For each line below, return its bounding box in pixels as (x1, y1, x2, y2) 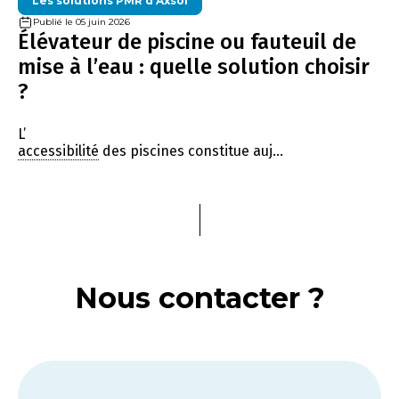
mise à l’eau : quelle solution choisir (18, 53, 370, 79)
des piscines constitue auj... (99, 142, 283, 159)
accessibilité (18, 142, 99, 159)
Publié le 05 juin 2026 (33, 16, 130, 28)
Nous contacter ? (74, 280, 325, 315)
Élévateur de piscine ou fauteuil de (18, 28, 356, 54)
